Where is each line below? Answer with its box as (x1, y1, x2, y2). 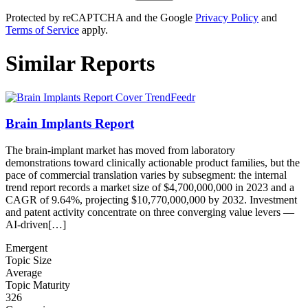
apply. (79, 23, 108, 36)
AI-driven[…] (5, 219, 66, 231)
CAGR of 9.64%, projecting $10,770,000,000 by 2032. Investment (5, 194, 297, 206)
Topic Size (5, 254, 52, 267)
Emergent (5, 242, 47, 254)
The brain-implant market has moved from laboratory (5, 144, 235, 157)
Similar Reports (5, 51, 155, 76)
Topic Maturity (5, 279, 70, 291)
